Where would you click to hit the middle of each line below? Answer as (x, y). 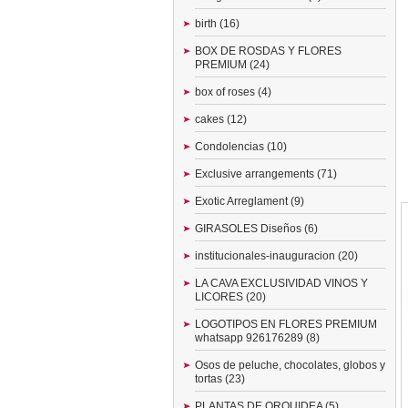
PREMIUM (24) (232, 65)
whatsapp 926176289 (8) (257, 338)
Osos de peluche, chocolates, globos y (290, 365)
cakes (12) (221, 119)
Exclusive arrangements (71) (266, 174)
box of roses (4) (233, 92)
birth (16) (217, 24)
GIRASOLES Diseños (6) (256, 229)
